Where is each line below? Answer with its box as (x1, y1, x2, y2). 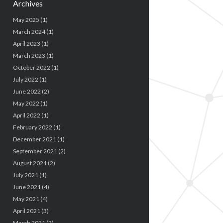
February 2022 (12, 123, 52, 131)
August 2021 (12, 159, 47, 167)
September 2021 (12, 147, 57, 155)
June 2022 (12, 87, 41, 95)
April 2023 (12, 39, 40, 47)
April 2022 (12, 111, 40, 119)
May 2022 (12, 99, 39, 107)
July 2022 (12, 75, 38, 83)
